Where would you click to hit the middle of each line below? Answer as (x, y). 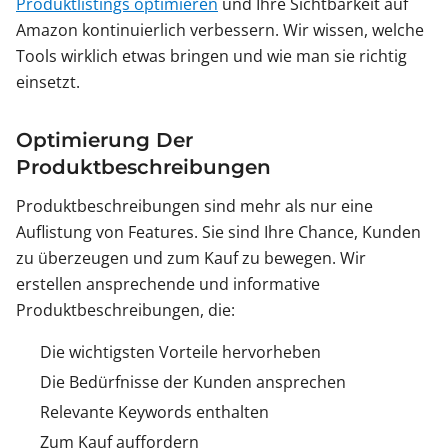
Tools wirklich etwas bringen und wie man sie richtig (211, 56)
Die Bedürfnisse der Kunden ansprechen (193, 382)
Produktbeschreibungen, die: (125, 310)
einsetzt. (48, 82)
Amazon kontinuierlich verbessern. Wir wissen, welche (220, 30)
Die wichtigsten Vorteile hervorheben (180, 352)
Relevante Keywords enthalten (154, 412)
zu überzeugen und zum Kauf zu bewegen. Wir (191, 258)
